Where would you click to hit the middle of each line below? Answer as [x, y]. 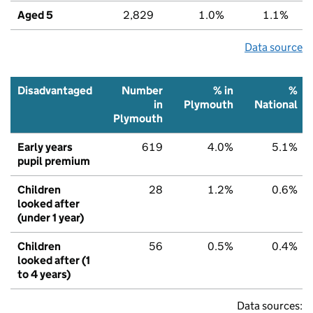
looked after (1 [54, 260]
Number [142, 90]
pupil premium [54, 161]
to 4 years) [44, 274]
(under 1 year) [51, 217]
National [276, 104]
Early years [45, 147]
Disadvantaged [55, 90]
